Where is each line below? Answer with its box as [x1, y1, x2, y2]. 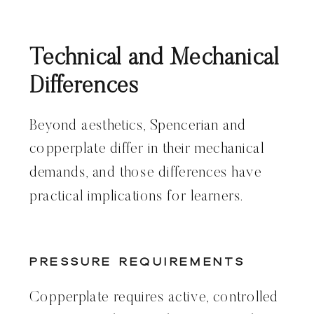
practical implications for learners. [29, 189, 244, 205]
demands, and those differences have [29, 165, 262, 181]
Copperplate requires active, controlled [29, 290, 278, 306]
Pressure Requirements [29, 254, 245, 270]
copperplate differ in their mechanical [29, 142, 264, 157]
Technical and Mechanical [29, 47, 280, 71]
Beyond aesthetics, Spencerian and [29, 118, 247, 134]
